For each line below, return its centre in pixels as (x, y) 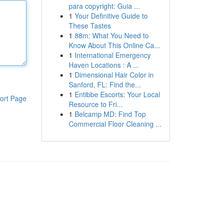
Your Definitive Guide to (111, 16)
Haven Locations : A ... (104, 65)
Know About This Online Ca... (114, 45)
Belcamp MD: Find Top (110, 114)
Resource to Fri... (96, 104)
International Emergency (112, 55)
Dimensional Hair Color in (114, 75)
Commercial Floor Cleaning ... (115, 124)
